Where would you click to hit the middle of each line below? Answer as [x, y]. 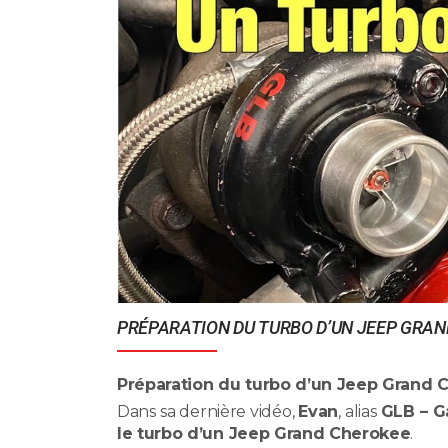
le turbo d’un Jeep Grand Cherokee [264, 433]
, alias [359, 411]
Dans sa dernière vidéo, [208, 411]
